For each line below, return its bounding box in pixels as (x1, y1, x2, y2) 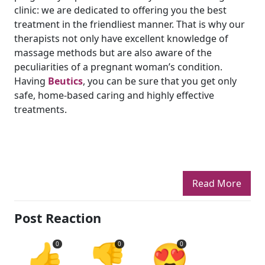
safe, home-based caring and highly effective (14, 89, 214, 102)
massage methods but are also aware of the (14, 46, 212, 59)
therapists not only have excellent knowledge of (14, 32, 228, 45)
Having (14, 75, 48, 88)
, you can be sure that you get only (83, 75, 237, 88)
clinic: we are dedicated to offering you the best (14, 4, 227, 17)
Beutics (48, 75, 83, 88)
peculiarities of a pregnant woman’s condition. (14, 60, 222, 73)
